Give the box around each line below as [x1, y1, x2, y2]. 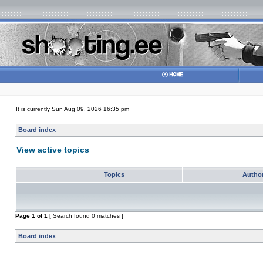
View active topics [16, 145, 89, 154]
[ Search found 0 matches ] [48, 213, 123, 219]
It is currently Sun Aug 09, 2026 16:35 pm [16, 106, 129, 112]
